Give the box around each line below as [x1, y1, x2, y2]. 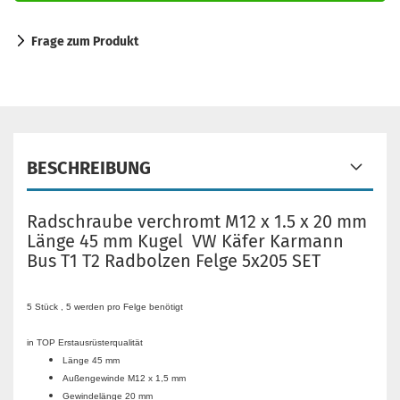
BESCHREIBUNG [27, 157, 151, 179]
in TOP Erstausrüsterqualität [27, 337, 143, 347]
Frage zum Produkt [31, 34, 138, 49]
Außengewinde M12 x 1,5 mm [62, 373, 186, 383]
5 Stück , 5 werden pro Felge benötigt [27, 302, 183, 312]
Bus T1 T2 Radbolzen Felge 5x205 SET [27, 250, 321, 271]
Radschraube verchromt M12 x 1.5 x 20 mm [27, 211, 367, 232]
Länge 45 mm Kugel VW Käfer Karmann [27, 230, 344, 252]
